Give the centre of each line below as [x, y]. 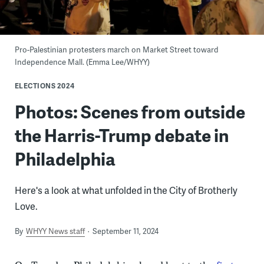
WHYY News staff [55, 231]
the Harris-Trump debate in [121, 135]
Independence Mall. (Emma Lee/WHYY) [82, 62]
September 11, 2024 [125, 231]
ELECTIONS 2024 [44, 86]
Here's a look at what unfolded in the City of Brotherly [126, 190]
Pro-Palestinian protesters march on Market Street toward [116, 49]
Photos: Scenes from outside [130, 112]
